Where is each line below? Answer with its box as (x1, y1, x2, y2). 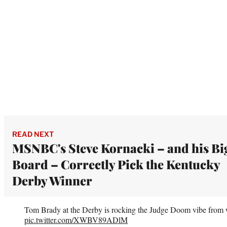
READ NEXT (12, 129, 54, 138)
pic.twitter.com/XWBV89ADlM (24, 214, 128, 225)
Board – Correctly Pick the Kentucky (12, 156, 220, 172)
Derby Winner (12, 172, 92, 188)
